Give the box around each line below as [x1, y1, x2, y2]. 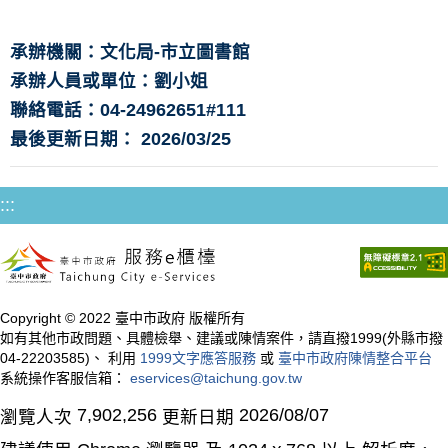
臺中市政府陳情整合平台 [278, 349, 432, 366]
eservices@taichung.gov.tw [130, 369, 302, 386]
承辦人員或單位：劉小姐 [10, 71, 208, 91]
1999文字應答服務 [140, 349, 256, 366]
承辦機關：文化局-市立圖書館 [10, 42, 250, 62]
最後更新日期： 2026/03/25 [10, 129, 231, 149]
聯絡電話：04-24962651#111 [10, 100, 246, 120]
